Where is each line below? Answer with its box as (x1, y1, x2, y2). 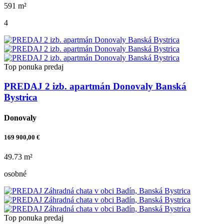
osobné (4, 169, 26, 178)
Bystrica (4, 91, 37, 102)
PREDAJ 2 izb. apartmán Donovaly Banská (4, 80, 186, 91)
